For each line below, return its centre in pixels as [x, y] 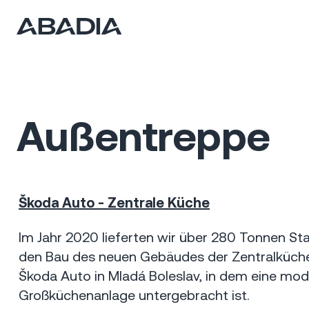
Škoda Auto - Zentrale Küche [114, 203]
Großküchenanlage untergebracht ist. [134, 295]
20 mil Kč [115, 220]
